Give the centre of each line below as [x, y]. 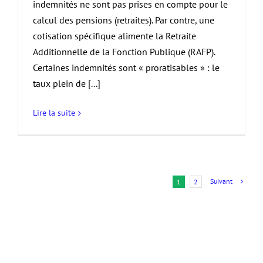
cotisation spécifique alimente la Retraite [114, 36]
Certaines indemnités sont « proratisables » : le [126, 68]
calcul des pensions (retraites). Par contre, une [124, 20]
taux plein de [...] [67, 84]
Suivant [221, 181]
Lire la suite [54, 113]
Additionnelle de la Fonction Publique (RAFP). [124, 52]
